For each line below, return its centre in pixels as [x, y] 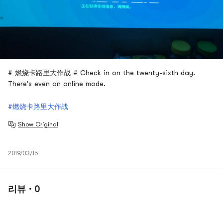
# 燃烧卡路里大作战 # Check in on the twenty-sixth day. [102, 72]
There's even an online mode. [57, 83]
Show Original [38, 124]
